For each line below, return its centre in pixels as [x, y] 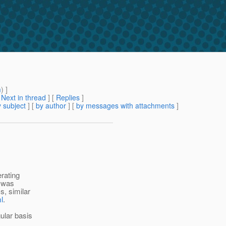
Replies [68, 98]
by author [51, 106]
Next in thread [23, 98]
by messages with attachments [125, 106]
